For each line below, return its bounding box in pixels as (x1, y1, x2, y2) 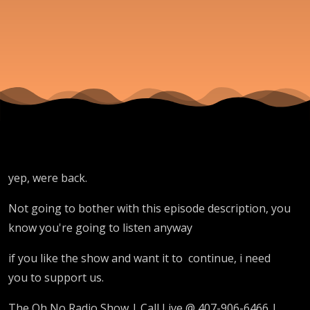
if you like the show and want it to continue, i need (8, 250, 271, 266)
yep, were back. (8, 170, 87, 185)
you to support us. (8, 269, 104, 285)
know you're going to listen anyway (8, 219, 192, 235)
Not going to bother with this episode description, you (8, 200, 291, 216)
